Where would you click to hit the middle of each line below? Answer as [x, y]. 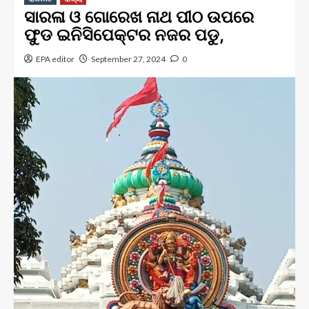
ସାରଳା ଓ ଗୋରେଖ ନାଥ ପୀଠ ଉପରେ [139, 17]
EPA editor [55, 59]
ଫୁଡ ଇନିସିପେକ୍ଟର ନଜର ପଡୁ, [124, 35]
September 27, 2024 [128, 59]
